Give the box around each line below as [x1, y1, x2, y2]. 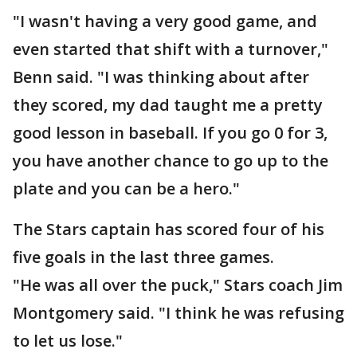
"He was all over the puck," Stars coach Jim [13, 274, 343, 296]
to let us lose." [13, 330, 123, 352]
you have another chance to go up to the [13, 150, 328, 172]
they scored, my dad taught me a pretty [13, 94, 323, 116]
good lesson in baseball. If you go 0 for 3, [13, 122, 328, 144]
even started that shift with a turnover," [13, 38, 328, 61]
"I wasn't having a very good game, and [13, 10, 317, 33]
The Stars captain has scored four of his [13, 218, 324, 241]
